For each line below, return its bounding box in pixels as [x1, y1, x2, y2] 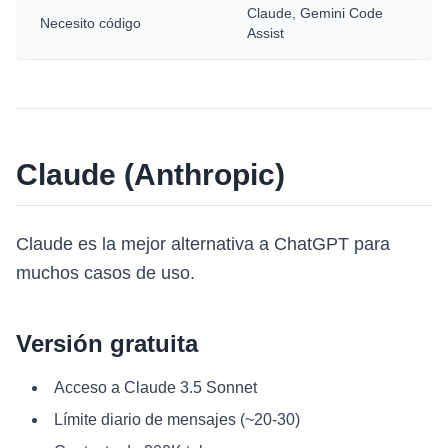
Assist [247, 25, 284, 41]
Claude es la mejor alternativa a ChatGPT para [16, 234, 390, 254]
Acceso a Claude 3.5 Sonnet [54, 379, 257, 396]
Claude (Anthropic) [16, 158, 285, 191]
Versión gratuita [16, 330, 198, 357]
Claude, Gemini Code [247, 5, 383, 21]
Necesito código [40, 15, 141, 31]
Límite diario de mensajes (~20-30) [54, 411, 300, 428]
